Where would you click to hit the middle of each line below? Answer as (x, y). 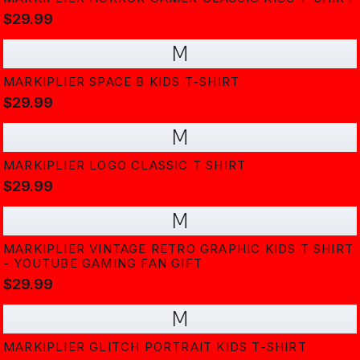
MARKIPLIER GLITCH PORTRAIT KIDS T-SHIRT (155, 347)
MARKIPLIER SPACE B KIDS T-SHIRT (122, 82)
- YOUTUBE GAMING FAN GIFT (103, 263)
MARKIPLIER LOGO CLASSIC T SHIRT (125, 165)
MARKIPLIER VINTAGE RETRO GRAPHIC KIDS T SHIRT (178, 249)
